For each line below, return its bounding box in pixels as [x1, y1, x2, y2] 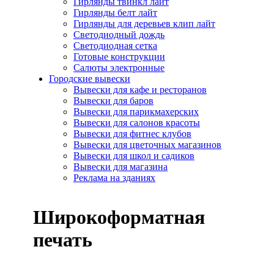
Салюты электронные [73, 62, 165, 73]
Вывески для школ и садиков [73, 150, 194, 161]
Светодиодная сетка [73, 40, 157, 51]
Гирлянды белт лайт [73, 7, 157, 18]
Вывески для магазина [73, 161, 168, 172]
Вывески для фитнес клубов [73, 128, 191, 139]
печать [33, 229, 92, 251]
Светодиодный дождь [73, 29, 165, 40]
